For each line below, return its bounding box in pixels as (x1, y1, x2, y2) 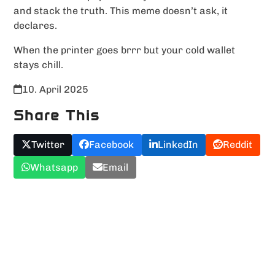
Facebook (89, 139, 134, 151)
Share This (14, 106, 101, 125)
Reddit (223, 139, 253, 151)
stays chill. (14, 59, 64, 71)
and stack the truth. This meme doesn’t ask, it (14, 5, 228, 17)
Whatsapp (29, 161, 78, 173)
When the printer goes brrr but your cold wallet (14, 44, 236, 56)
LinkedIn (157, 139, 198, 151)
